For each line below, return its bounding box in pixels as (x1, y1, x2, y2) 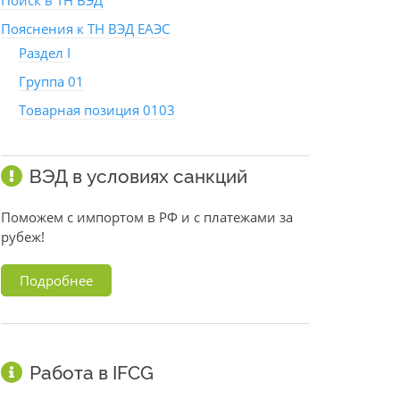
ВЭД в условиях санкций (29, 165, 247, 188)
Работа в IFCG (29, 362, 154, 385)
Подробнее (20, 271, 93, 290)
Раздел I (19, 44, 71, 62)
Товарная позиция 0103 (19, 101, 175, 120)
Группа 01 (19, 72, 84, 91)
